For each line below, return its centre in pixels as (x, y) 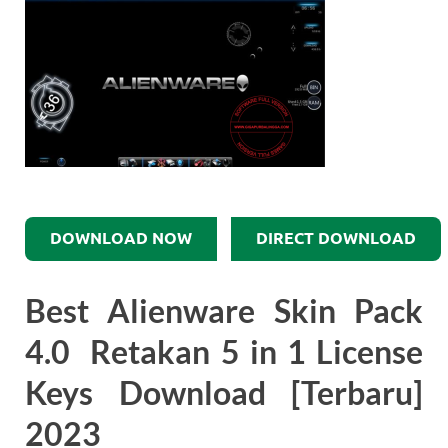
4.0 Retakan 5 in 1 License (224, 352)
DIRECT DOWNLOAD (336, 239)
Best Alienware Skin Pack (224, 311)
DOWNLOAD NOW (121, 239)
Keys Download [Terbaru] (224, 393)
